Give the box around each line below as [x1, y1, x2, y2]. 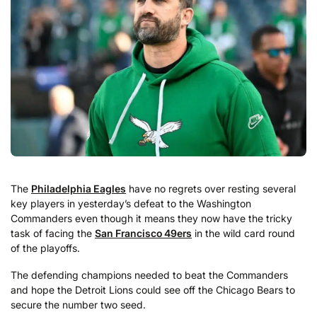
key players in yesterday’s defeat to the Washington [11, 197, 251, 210]
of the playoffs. [11, 242, 80, 255]
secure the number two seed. [11, 298, 146, 311]
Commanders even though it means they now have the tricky [11, 212, 292, 225]
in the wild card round [192, 227, 295, 240]
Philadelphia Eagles [31, 183, 126, 195]
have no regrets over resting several [126, 183, 296, 195]
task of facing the [11, 227, 95, 240]
